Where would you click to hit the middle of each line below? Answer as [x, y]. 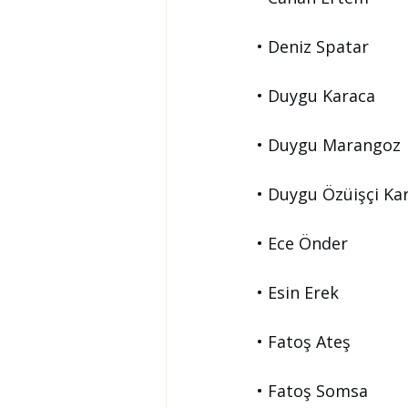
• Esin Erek [298, 292]
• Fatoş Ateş [304, 342]
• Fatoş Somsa [312, 391]
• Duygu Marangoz [329, 145]
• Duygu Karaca [316, 96]
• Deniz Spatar [313, 46]
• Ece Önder [302, 243]
